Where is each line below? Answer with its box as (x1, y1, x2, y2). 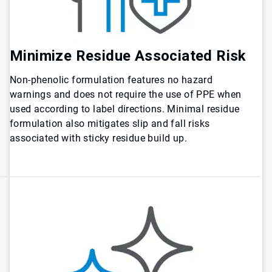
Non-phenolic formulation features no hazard (10, 73, 213, 86)
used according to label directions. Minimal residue (10, 103, 240, 115)
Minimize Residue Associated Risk (10, 47, 246, 64)
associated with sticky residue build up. (10, 132, 187, 144)
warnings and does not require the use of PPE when (10, 88, 242, 100)
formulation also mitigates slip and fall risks (10, 117, 210, 129)
